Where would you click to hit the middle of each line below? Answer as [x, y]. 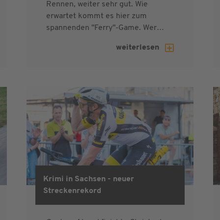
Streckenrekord [72, 191]
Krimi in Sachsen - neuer [89, 179]
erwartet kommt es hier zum [96, 16]
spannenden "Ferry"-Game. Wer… [105, 28]
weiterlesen [138, 47]
